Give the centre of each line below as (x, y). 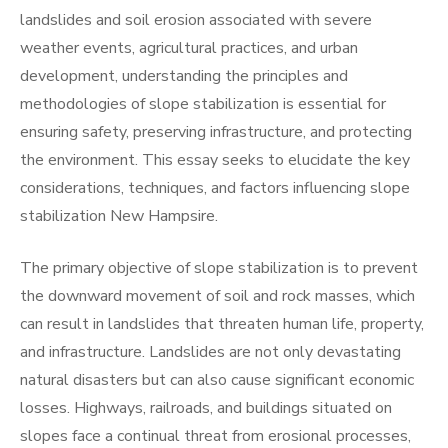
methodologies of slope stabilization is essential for (203, 104)
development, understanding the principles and (184, 76)
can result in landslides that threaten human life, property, (222, 324)
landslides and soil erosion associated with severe (196, 20)
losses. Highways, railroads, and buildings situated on (206, 408)
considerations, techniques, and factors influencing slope (215, 188)
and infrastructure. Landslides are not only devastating (210, 352)
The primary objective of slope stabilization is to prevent (219, 268)
